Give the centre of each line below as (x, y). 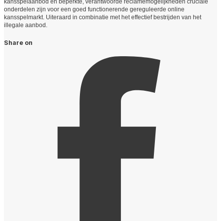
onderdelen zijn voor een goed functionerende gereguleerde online (94, 10)
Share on (18, 42)
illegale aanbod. (26, 25)
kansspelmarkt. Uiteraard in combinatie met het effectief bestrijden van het (103, 18)
